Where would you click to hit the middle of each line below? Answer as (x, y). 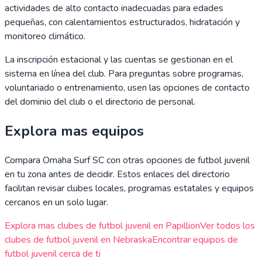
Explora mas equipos (74, 131)
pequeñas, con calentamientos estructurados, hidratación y (122, 23)
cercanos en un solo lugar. (56, 203)
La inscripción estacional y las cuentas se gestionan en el (119, 60)
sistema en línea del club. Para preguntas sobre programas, (124, 74)
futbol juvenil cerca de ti (53, 254)
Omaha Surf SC (73, 161)
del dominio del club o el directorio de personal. (100, 102)
